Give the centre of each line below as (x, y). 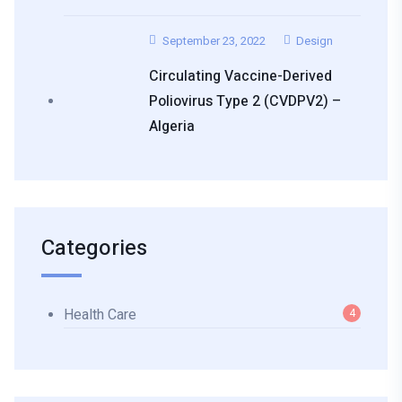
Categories (94, 248)
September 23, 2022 (214, 40)
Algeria (172, 126)
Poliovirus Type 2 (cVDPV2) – (245, 101)
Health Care (100, 314)
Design (315, 40)
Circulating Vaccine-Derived (240, 76)
